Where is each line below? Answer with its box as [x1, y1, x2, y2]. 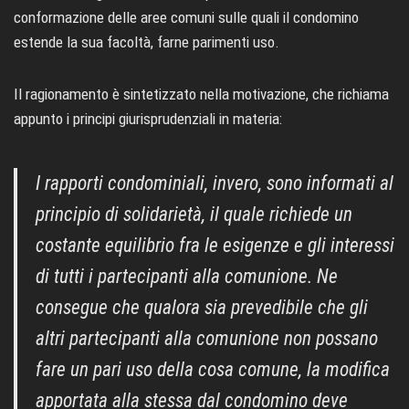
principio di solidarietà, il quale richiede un [36, 203, 352, 226]
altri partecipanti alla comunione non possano [36, 327, 378, 351]
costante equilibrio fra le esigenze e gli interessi [36, 234, 394, 257]
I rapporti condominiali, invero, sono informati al [36, 172, 393, 195]
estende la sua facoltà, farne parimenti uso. [14, 33, 279, 52]
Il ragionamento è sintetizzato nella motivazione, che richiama [14, 85, 389, 104]
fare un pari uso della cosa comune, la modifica [36, 358, 390, 382]
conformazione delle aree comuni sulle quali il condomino [14, 8, 359, 27]
